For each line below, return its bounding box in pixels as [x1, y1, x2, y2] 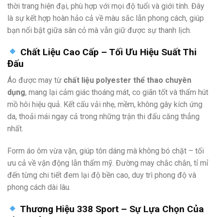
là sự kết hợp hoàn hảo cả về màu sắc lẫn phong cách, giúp [7, 13, 204, 23]
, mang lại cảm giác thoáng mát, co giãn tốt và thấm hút [25, 88, 208, 97]
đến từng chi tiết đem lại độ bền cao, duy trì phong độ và [7, 170, 196, 180]
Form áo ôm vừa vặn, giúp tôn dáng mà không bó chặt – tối [7, 146, 204, 156]
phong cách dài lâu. [7, 183, 71, 192]
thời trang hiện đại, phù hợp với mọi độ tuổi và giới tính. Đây [7, 1, 204, 11]
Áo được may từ [7, 76, 63, 85]
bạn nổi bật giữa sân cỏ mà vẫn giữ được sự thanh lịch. [7, 25, 191, 35]
